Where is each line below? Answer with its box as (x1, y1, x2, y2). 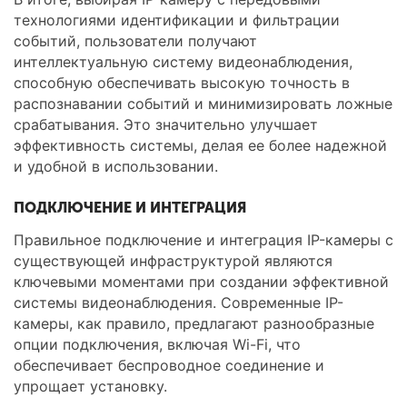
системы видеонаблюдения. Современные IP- (14, 293, 343, 312)
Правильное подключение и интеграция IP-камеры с (14, 231, 393, 249)
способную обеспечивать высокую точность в (14, 74, 350, 92)
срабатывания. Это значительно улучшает (14, 115, 318, 134)
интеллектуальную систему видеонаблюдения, (14, 53, 352, 71)
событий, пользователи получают (14, 32, 257, 50)
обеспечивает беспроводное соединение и (14, 356, 324, 374)
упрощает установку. (14, 377, 167, 395)
